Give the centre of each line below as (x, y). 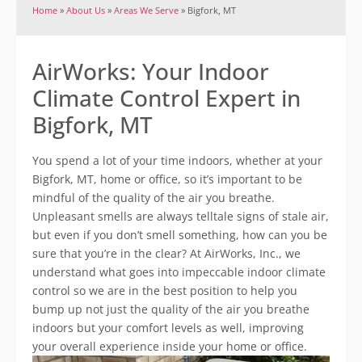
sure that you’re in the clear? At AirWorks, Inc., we (166, 253)
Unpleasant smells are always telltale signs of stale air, (181, 216)
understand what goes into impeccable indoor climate (179, 272)
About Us (86, 10)
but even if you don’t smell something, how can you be (180, 235)
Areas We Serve (146, 10)
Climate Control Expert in (166, 98)
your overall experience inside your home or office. (170, 346)
